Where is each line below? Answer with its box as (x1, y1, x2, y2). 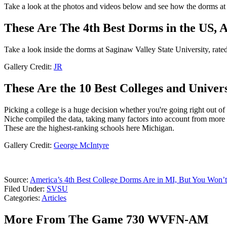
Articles (42, 194, 66, 203)
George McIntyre (54, 141, 109, 150)
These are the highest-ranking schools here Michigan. (4, 124, 174, 133)
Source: (4, 175, 30, 184)
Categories (4, 194, 38, 203)
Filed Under (4, 184, 43, 194)
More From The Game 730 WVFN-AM (4, 212, 209, 226)
